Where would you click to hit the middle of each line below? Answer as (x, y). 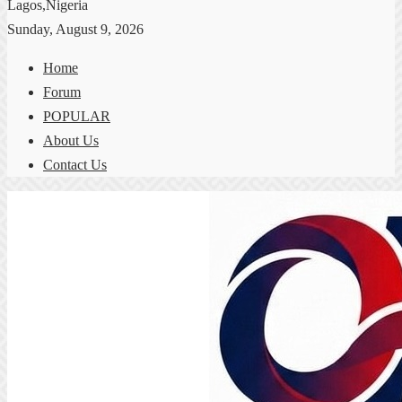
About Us (71, 140)
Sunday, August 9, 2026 (75, 29)
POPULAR (77, 116)
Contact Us (75, 165)
